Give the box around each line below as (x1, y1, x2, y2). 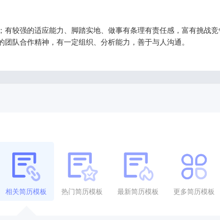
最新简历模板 (117, 186, 159, 196)
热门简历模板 (61, 186, 103, 196)
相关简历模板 (5, 186, 47, 196)
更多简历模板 (173, 186, 215, 196)
